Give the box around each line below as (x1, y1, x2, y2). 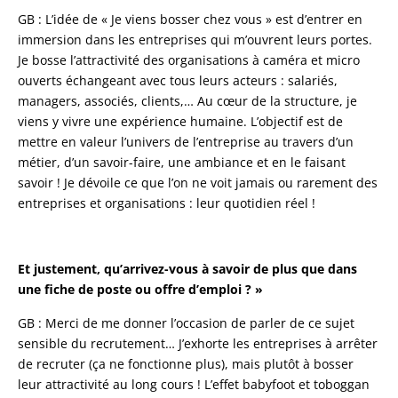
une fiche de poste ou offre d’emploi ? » (18, 281, 263, 298)
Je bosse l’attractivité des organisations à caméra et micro (18, 51, 360, 68)
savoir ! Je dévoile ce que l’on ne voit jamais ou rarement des (18, 173, 378, 191)
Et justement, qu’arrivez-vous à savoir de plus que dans (18, 260, 357, 278)
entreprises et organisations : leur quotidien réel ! (18, 194, 315, 211)
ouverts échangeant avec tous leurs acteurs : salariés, (18, 71, 338, 89)
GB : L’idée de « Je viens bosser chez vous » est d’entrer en (18, 10, 362, 28)
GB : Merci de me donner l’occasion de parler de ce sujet (18, 314, 354, 331)
